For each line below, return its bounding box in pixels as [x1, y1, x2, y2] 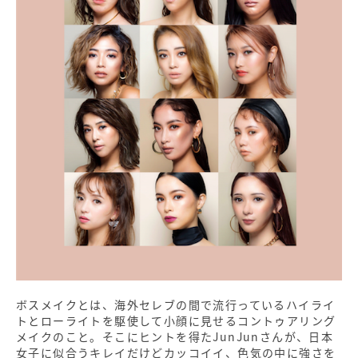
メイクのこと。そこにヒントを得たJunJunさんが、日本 [16, 328, 334, 344]
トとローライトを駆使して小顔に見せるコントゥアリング [16, 312, 336, 328]
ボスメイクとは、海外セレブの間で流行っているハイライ [16, 296, 336, 312]
